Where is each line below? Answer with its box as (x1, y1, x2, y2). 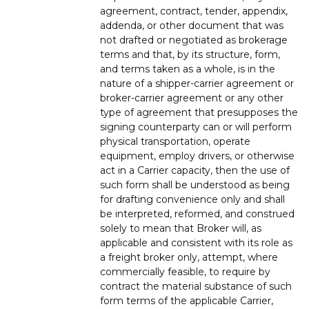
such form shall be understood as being (100, 178, 290, 191)
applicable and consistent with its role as (100, 236, 292, 249)
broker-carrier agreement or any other (100, 91, 283, 104)
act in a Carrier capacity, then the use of (100, 163, 290, 177)
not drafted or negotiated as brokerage (100, 33, 288, 46)
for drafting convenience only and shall (100, 192, 285, 206)
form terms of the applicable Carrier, (100, 294, 273, 307)
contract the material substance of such (100, 279, 292, 292)
